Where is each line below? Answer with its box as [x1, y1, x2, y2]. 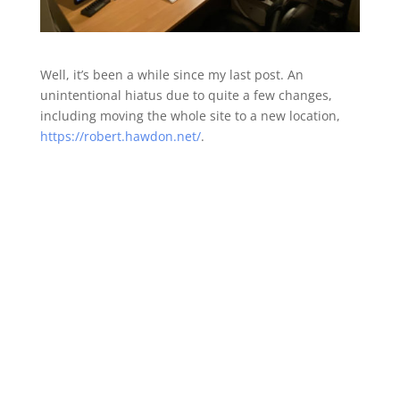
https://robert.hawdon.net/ [39, 128, 201, 146]
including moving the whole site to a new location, [39, 107, 340, 125]
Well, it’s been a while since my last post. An [39, 66, 304, 84]
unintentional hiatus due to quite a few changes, [39, 87, 332, 104]
